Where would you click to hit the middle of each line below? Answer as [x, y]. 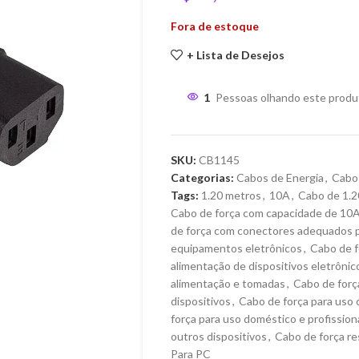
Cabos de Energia [280, 178]
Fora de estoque [214, 26]
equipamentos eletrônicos [236, 248]
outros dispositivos [218, 337]
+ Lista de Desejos [235, 54]
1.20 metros [231, 196]
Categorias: [202, 178]
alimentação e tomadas [228, 284]
